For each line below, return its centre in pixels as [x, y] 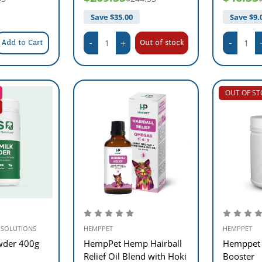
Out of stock [162, 42]
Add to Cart [23, 42]
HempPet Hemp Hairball [132, 243]
